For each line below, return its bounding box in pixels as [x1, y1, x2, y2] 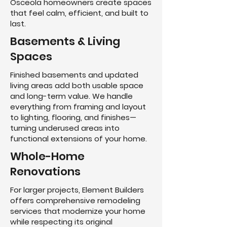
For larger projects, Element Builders [10, 184, 144, 195]
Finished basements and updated [10, 69, 138, 80]
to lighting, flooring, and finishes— [10, 112, 136, 123]
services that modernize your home [10, 206, 145, 216]
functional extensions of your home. [10, 133, 147, 144]
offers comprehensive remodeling [10, 195, 140, 206]
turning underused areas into [10, 123, 120, 133]
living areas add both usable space [10, 80, 143, 91]
